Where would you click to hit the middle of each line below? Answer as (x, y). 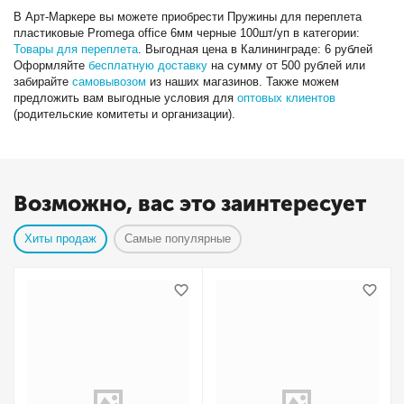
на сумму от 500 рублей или (287, 65)
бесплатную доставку (148, 65)
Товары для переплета (76, 49)
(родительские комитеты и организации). (125, 114)
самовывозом (110, 82)
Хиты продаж (61, 239)
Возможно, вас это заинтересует (190, 203)
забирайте (43, 82)
